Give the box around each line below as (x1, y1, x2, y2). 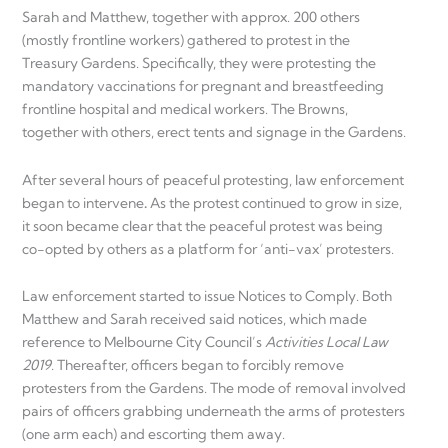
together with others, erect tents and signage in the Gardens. (22, 123, 406, 142)
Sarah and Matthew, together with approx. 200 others (22, 8, 360, 27)
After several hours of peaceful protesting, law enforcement (22, 170, 404, 189)
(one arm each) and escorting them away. (22, 425, 285, 444)
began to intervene (22, 193, 144, 212)
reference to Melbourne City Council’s (22, 333, 265, 352)
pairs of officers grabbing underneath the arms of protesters (22, 402, 405, 421)
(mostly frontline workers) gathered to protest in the (22, 31, 350, 50)
